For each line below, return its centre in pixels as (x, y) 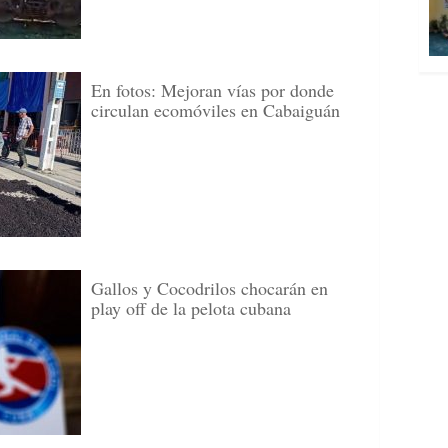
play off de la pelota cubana (191, 308)
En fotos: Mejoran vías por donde (212, 90)
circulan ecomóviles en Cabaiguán (215, 110)
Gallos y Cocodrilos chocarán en (209, 288)
